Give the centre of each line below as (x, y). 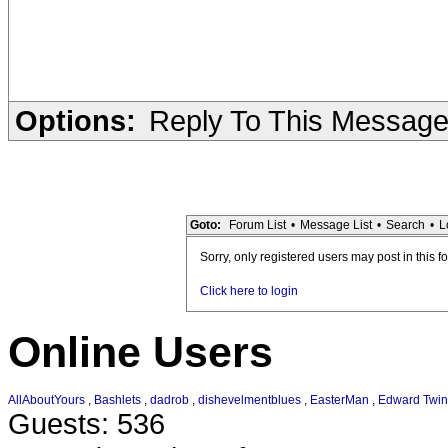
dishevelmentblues (249, 400)
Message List (336, 225)
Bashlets (117, 400)
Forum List (257, 225)
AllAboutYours (46, 400)
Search (405, 225)
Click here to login (249, 291)
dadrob (169, 400)
